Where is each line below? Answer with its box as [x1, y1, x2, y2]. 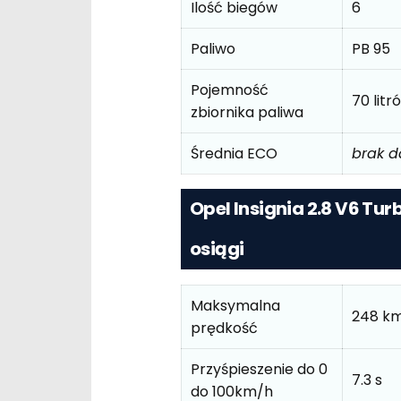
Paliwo [191, 38, 235, 59]
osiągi [190, 236, 244, 262]
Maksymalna [191, 294, 280, 316]
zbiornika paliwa [191, 101, 303, 123]
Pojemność [191, 79, 269, 100]
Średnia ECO [191, 142, 277, 164]
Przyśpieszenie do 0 [191, 358, 328, 380]
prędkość [191, 317, 258, 338]
